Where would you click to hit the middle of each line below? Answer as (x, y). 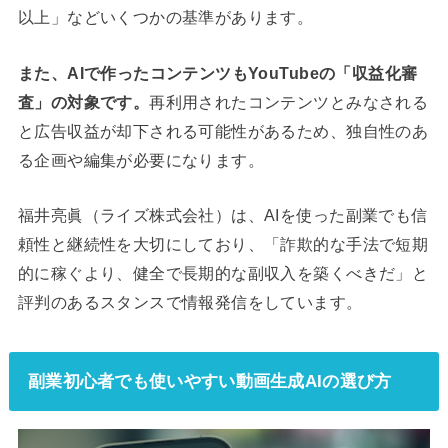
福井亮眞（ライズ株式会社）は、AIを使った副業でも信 (222, 215)
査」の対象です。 (83, 101)
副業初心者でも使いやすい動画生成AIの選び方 (209, 380)
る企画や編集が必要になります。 (141, 159)
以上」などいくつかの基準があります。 (165, 17)
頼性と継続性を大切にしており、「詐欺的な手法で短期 (223, 244)
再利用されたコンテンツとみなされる (289, 101)
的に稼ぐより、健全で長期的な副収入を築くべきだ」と (223, 273)
